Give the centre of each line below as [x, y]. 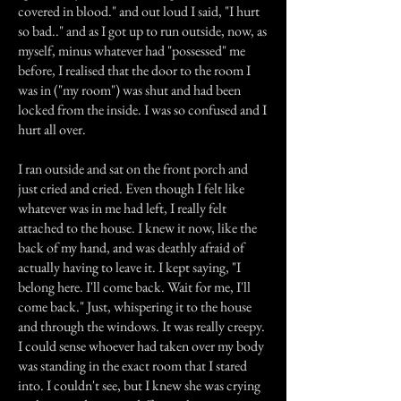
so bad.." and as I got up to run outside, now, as [142, 31]
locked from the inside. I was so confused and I [142, 110]
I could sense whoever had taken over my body [141, 346]
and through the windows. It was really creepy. [141, 326]
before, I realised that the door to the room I [134, 70]
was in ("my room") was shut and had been [129, 90]
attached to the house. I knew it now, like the [137, 228]
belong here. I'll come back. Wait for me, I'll [134, 287]
